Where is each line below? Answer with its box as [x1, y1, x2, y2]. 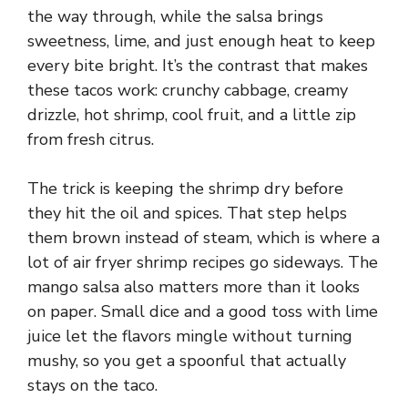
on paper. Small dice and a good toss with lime [27, 300, 378, 322]
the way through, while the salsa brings [27, 5, 323, 27]
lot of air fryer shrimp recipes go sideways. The [27, 250, 378, 273]
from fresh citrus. [27, 127, 154, 150]
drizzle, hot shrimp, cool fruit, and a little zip [27, 103, 356, 126]
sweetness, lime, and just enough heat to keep [27, 29, 375, 52]
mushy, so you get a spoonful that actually [27, 349, 346, 372]
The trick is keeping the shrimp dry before [27, 177, 343, 199]
